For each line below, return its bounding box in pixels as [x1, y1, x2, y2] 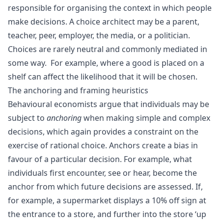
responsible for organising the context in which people [8, 2, 212, 13]
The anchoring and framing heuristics [8, 84, 148, 96]
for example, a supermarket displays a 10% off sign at [8, 194, 206, 206]
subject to [8, 112, 47, 123]
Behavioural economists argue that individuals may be [8, 98, 209, 110]
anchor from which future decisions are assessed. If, [8, 181, 203, 192]
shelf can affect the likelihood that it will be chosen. [8, 71, 197, 82]
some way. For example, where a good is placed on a [8, 57, 204, 68]
